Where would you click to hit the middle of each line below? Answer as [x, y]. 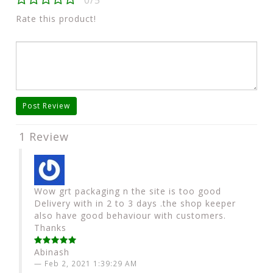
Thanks [50, 228]
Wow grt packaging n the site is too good [128, 191]
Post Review [46, 106]
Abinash [52, 252]
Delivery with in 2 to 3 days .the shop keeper [135, 203]
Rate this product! [56, 19]
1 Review [44, 136]
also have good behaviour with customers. [130, 215]
